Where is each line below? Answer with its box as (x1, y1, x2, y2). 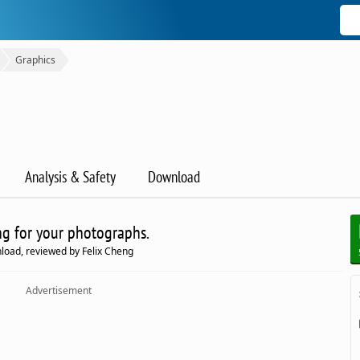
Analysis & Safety (25, 167, 116, 187)
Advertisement (25, 284, 92, 298)
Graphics (15, 53, 55, 67)
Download (148, 167, 200, 187)
